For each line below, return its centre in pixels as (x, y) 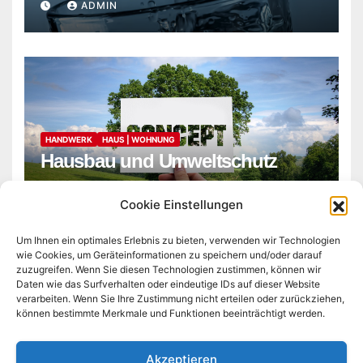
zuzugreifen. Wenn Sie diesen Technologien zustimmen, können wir (169, 269)
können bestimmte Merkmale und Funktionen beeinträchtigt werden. (171, 313)
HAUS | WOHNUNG (139, 139)
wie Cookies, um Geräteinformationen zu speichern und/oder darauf (169, 255)
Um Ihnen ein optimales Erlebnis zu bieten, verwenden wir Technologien (178, 240)
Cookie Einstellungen (181, 205)
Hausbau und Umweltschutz (159, 160)
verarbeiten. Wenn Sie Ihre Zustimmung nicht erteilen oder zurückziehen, (180, 299)
